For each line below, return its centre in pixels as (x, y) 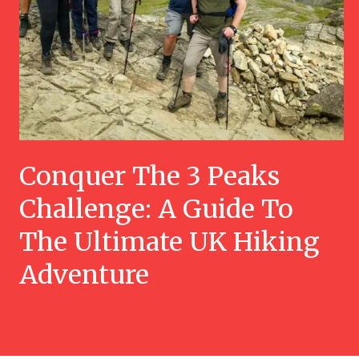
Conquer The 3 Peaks (149, 177)
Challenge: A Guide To (156, 210)
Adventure (84, 275)
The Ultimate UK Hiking (169, 242)
